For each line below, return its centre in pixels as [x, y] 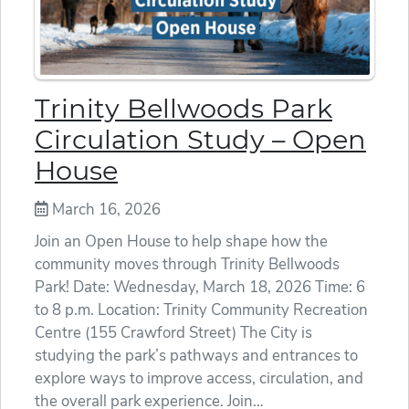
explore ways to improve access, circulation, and [199, 378]
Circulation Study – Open [200, 139]
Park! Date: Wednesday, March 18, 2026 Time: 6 [200, 287]
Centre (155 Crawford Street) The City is [173, 332]
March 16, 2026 [105, 209]
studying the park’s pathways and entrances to [196, 355]
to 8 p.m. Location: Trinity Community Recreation [201, 309]
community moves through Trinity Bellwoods [187, 264]
